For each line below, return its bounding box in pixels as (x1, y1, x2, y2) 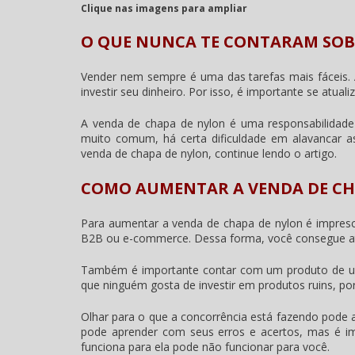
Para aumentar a (81, 216, 173, 231)
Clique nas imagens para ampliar (81, 2, 247, 16)
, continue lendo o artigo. (208, 146, 337, 162)
